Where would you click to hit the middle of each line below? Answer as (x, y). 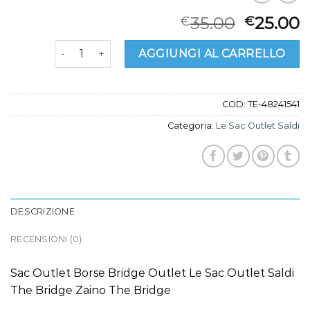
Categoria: (192, 125)
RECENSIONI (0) (46, 239)
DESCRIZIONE (43, 211)
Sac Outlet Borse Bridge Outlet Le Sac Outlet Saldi (152, 273)
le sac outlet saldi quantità (119, 47)
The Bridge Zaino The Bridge (91, 290)
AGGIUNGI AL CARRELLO (212, 53)
